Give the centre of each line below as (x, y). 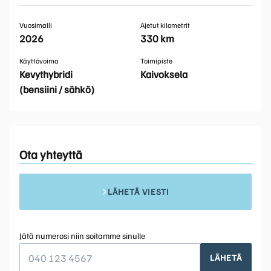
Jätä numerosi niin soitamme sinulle (82, 235)
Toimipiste (156, 60)
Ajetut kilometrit (165, 25)
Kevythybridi (46, 74)
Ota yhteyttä (51, 154)
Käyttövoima (39, 60)
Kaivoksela (164, 74)
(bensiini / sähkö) (57, 89)
